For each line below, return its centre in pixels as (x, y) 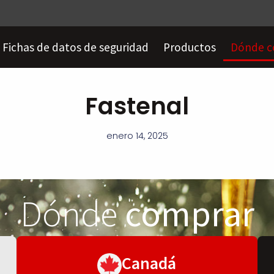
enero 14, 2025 (137, 135)
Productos (190, 47)
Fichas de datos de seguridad (76, 47)
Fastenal (137, 106)
